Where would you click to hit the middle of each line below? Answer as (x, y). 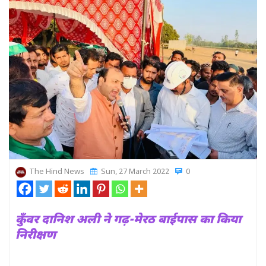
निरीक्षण (36, 236)
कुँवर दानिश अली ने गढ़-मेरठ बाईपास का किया (128, 221)
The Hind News (57, 172)
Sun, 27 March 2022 (134, 172)
